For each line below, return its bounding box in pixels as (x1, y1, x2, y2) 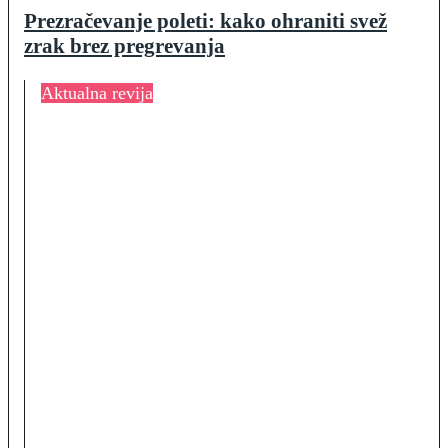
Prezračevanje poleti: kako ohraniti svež (24, 9, 387, 34)
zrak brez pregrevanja (24, 34, 225, 59)
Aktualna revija (41, 83, 153, 104)
